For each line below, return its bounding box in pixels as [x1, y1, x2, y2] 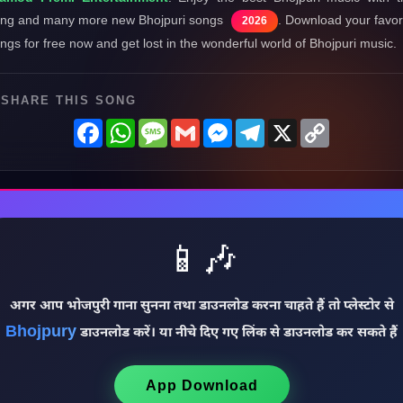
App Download [145, 378, 258, 393]
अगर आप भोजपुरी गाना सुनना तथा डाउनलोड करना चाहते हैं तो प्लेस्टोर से [9, 298, 394, 315]
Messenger [232, 118, 303, 133]
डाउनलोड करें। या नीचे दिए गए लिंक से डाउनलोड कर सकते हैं [76, 325, 398, 342]
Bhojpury [5, 322, 76, 343]
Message [167, 118, 226, 133]
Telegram [264, 118, 324, 133]
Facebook [103, 118, 166, 133]
